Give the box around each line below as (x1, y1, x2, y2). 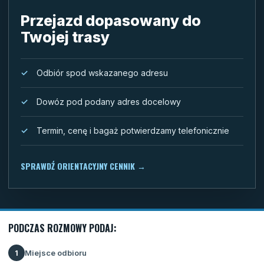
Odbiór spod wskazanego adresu (37, 68, 168, 78)
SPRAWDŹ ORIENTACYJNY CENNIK (21, 160, 137, 172)
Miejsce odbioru (25, 247, 87, 258)
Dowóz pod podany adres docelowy (37, 97, 181, 107)
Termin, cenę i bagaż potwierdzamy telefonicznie (37, 126, 229, 136)
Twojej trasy (21, 28, 110, 46)
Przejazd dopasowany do (21, 12, 201, 29)
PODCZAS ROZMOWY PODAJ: (8, 221, 117, 235)
